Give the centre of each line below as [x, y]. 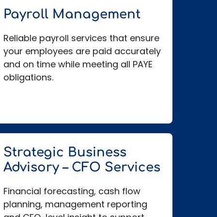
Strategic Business [65, 153]
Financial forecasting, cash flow [72, 191]
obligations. [28, 77]
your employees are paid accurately [82, 51]
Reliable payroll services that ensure [81, 38]
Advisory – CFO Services [82, 168]
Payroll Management [72, 15]
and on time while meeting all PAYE [78, 64]
